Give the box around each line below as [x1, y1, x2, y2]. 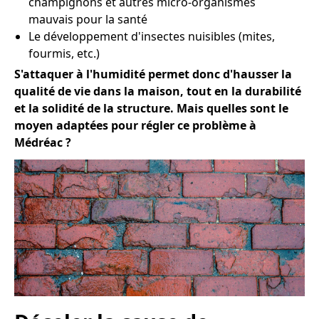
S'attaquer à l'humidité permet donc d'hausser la [14, 66, 292, 82]
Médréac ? [14, 135, 71, 150]
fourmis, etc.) [28, 46, 100, 61]
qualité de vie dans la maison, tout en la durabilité [14, 83, 301, 99]
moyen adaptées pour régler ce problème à [14, 117, 256, 133]
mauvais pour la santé [28, 11, 147, 27]
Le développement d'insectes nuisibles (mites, [28, 28, 275, 44]
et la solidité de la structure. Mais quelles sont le [14, 100, 288, 116]
